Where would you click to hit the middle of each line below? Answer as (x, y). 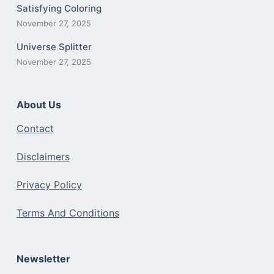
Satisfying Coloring (59, 8)
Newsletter (43, 259)
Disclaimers (43, 157)
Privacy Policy (49, 185)
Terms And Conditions (68, 213)
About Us (39, 104)
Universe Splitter (54, 46)
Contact (35, 129)
